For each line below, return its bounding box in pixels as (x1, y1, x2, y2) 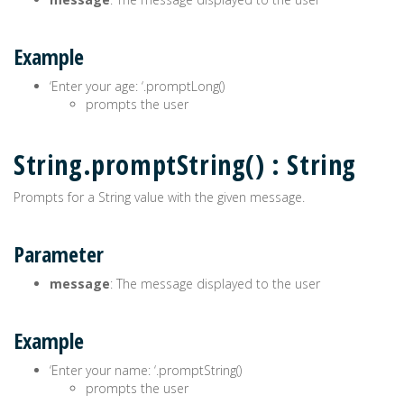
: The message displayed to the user (110, 275, 320, 292)
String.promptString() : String (14, 146, 356, 183)
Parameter (14, 239, 104, 269)
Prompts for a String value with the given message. (14, 188, 305, 206)
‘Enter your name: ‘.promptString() (50, 362, 242, 379)
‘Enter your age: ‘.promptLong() (50, 78, 225, 95)
